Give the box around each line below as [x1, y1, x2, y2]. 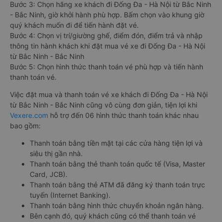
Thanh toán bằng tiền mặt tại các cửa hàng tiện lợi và [30, 139, 203, 147]
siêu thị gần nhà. [30, 149, 83, 158]
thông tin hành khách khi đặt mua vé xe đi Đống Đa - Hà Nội [10, 42, 205, 50]
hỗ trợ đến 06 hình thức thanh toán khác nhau [48, 111, 199, 119]
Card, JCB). [30, 170, 67, 178]
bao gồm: [10, 121, 41, 130]
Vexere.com [10, 111, 48, 119]
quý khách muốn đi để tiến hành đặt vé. [10, 21, 139, 29]
